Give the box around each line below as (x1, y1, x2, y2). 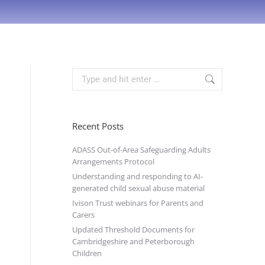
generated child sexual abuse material (72, 183, 205, 193)
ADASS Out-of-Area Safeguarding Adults (72, 144, 211, 155)
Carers (72, 209, 95, 220)
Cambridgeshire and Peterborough (72, 236, 195, 247)
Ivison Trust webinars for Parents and (72, 198, 203, 208)
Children (72, 248, 102, 258)
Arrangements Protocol (72, 156, 154, 167)
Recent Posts (72, 120, 124, 132)
